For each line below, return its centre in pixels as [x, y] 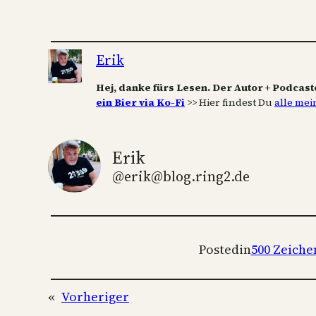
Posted [219, 249]
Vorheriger [95, 296]
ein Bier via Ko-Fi [140, 102]
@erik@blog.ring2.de [181, 177]
